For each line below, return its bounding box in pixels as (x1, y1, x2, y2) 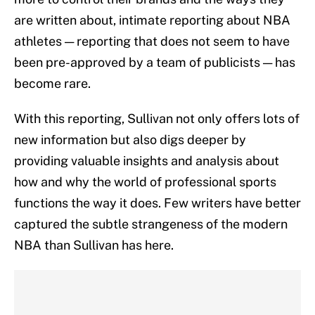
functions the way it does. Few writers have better (14, 195, 301, 211)
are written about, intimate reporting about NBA (14, 13, 290, 28)
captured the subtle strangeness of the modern (14, 217, 288, 232)
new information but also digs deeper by (14, 132, 246, 148)
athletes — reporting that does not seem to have (14, 34, 290, 49)
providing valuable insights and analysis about (14, 153, 279, 169)
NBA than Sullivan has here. (14, 238, 174, 253)
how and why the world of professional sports (14, 174, 276, 190)
